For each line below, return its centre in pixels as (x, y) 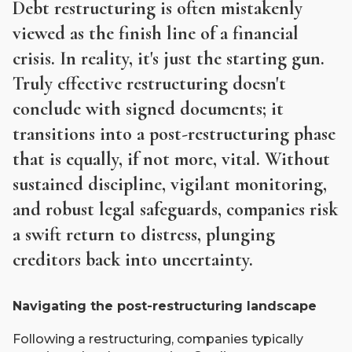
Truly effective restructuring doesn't (149, 84)
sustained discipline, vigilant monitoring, (170, 184)
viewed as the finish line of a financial (156, 33)
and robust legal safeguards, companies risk (175, 209)
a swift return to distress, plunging (144, 235)
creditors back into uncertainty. (133, 260)
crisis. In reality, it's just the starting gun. (169, 59)
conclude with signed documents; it (148, 109)
